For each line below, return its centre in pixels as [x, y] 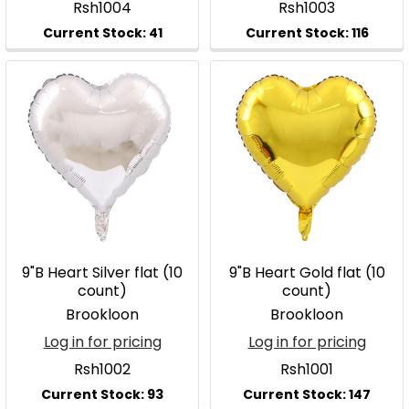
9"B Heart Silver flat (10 [102, 273]
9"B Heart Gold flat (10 [307, 273]
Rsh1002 [102, 369]
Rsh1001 [307, 369]
